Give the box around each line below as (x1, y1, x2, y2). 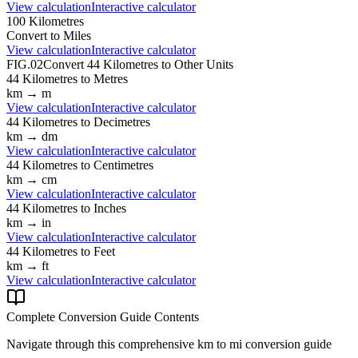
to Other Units (158, 57, 233, 71)
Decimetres (93, 114, 150, 129)
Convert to (6, 28, 63, 42)
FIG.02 (6, 57, 43, 71)
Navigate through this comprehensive (6, 336, 197, 351)
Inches (93, 201, 126, 215)
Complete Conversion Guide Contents (6, 309, 199, 324)
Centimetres (93, 157, 153, 172)
